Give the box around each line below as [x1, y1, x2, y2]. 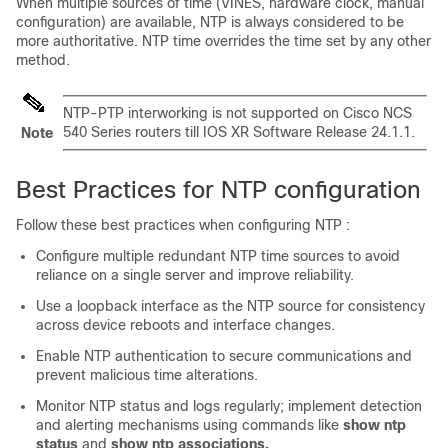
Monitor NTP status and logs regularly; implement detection [36, 398, 422, 414]
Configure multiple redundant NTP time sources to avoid [36, 248, 400, 264]
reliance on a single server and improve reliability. [36, 267, 354, 283]
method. [16, 52, 70, 68]
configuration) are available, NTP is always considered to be [16, 14, 404, 30]
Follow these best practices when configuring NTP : [16, 217, 350, 233]
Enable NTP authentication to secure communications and [36, 348, 412, 364]
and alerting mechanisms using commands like [36, 417, 343, 433]
